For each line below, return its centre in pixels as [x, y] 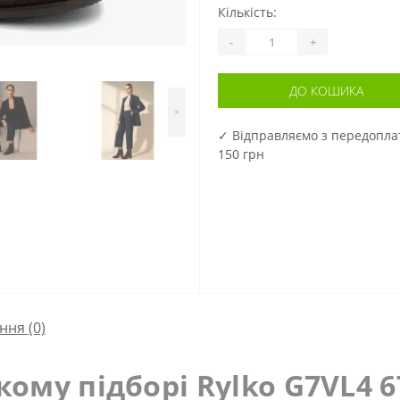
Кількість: [247, 12]
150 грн [241, 154]
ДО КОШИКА [326, 91]
